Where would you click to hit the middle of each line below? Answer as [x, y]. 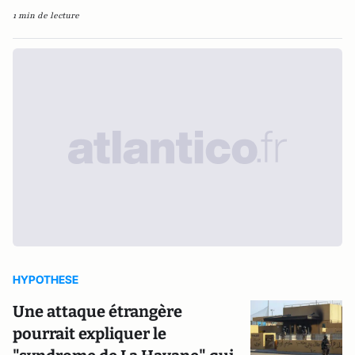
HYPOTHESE [46, 279]
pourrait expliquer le [90, 334]
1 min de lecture [46, 15]
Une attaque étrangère [97, 311]
